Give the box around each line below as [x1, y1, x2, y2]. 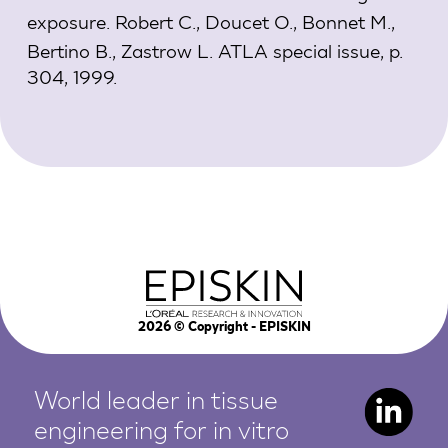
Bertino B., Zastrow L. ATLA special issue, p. [26, 39, 403, 63]
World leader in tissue [34, 389, 279, 415]
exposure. [26, 10, 110, 34]
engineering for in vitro [34, 419, 290, 445]
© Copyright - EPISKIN [170, 321, 311, 334]
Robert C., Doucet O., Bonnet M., [109, 10, 395, 34]
